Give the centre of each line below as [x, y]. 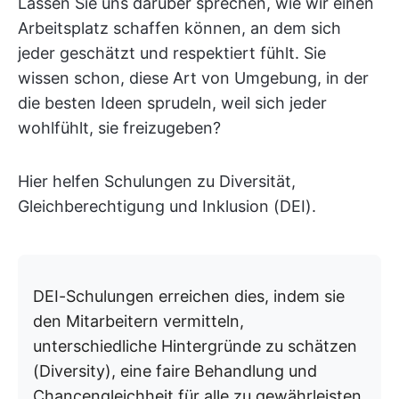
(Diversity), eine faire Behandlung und [175, 371]
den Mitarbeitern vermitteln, [138, 321]
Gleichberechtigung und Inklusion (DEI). [167, 206]
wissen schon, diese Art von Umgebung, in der [193, 78]
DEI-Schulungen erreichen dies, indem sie [189, 296]
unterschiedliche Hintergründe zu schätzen [195, 346]
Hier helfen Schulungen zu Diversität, [157, 181]
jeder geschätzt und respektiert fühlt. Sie [172, 53]
